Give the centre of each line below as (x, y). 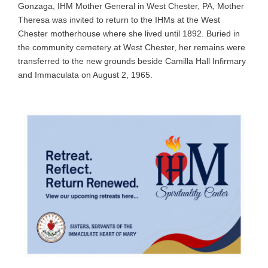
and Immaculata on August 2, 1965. (85, 74)
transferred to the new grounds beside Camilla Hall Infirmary (132, 61)
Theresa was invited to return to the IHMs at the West (119, 19)
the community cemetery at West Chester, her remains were (132, 47)
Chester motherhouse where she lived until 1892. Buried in (129, 33)
